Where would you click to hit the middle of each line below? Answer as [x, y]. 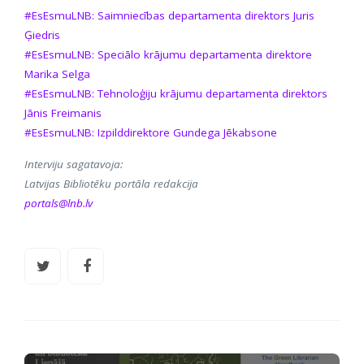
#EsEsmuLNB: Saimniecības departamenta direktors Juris [169, 15]
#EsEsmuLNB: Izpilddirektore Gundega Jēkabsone [151, 132]
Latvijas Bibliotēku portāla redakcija [111, 183]
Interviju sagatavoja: [74, 164]
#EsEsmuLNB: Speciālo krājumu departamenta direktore [168, 54]
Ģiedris [42, 35]
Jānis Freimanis [63, 113]
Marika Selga [57, 74]
